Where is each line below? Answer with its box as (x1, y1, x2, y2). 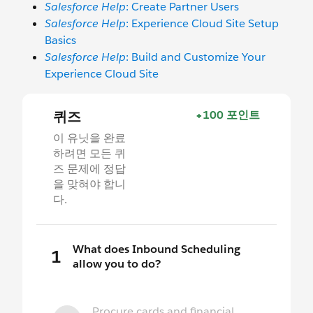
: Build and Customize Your (126, 50, 265, 64)
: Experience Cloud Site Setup (126, 16, 279, 31)
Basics (45, 33, 76, 48)
